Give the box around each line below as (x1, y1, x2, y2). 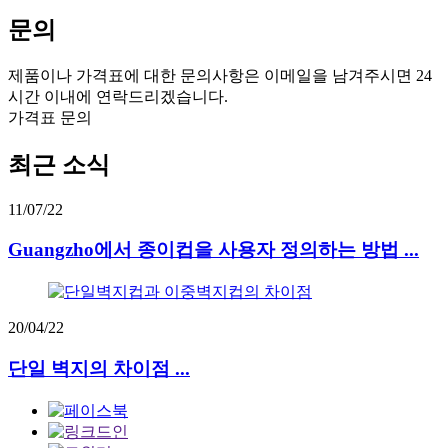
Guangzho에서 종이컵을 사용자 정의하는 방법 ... (8, 239, 419, 261)
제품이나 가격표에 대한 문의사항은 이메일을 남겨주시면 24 (8, 66, 432, 84)
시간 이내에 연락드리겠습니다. (8, 87, 228, 105)
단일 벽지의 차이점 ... (8, 357, 190, 379)
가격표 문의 (8, 108, 92, 126)
